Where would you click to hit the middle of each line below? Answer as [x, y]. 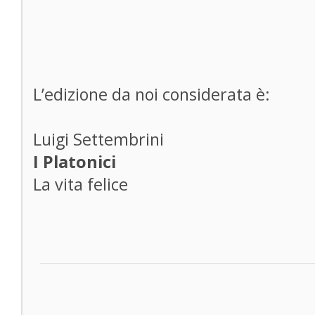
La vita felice [81, 184]
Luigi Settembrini [98, 139]
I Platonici [75, 162]
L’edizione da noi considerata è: [152, 94]
